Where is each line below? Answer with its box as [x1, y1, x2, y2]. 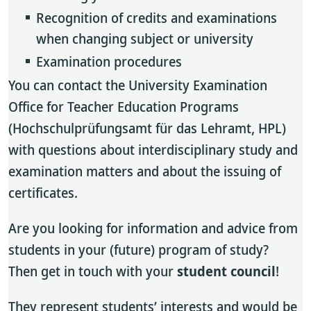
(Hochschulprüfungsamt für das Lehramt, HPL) [8, 119, 286, 137]
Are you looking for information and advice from [8, 219, 298, 237]
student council [177, 262, 276, 280]
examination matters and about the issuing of [8, 162, 281, 180]
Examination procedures [36, 52, 182, 71]
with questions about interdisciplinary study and [8, 140, 298, 159]
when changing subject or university [36, 29, 253, 48]
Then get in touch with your [8, 262, 177, 280]
